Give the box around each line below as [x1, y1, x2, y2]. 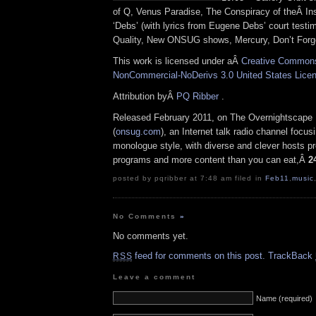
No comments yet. [113, 231, 188, 242]
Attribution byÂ [113, 90, 176, 102]
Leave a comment [113, 272, 196, 281]
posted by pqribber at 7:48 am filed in [113, 174, 265, 183]
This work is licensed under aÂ [113, 56, 241, 67]
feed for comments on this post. [132, 250, 266, 262]
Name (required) [256, 293, 312, 303]
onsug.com [116, 126, 161, 137]
